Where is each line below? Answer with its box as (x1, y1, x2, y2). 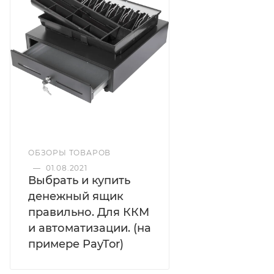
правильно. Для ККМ (28, 206, 149, 220)
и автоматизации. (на (28, 221, 151, 235)
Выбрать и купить (28, 174, 130, 188)
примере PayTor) (28, 237, 124, 251)
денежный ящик (28, 190, 124, 204)
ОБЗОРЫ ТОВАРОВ (28, 148, 111, 158)
